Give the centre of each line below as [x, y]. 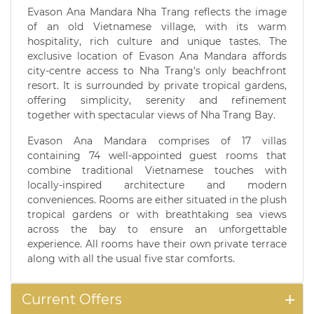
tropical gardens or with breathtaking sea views [157, 214]
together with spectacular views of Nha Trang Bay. [151, 115]
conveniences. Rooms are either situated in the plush [157, 199]
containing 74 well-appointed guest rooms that [157, 155]
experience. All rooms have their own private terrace [157, 244]
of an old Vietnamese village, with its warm [157, 26]
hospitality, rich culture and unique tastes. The [157, 41]
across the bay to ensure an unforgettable [157, 229]
